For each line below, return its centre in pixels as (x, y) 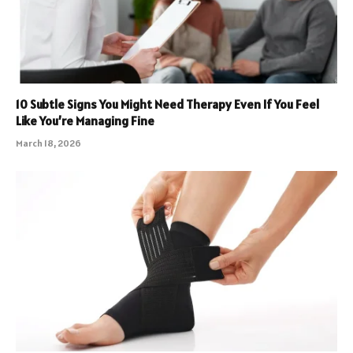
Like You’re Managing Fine (85, 120)
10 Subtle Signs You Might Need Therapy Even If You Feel (167, 104)
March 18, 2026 (48, 143)
